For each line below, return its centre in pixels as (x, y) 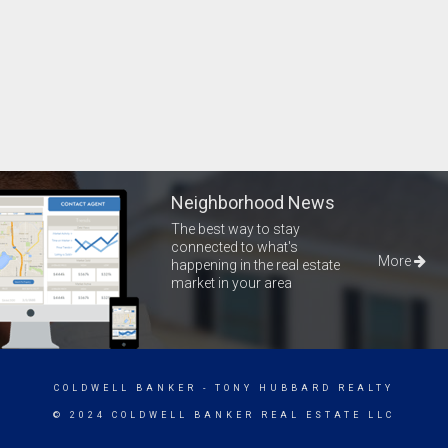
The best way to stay (236, 229)
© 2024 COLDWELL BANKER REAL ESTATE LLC (224, 415)
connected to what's (235, 247)
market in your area (232, 283)
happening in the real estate (256, 265)
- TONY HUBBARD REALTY (295, 388)
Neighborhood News (253, 203)
